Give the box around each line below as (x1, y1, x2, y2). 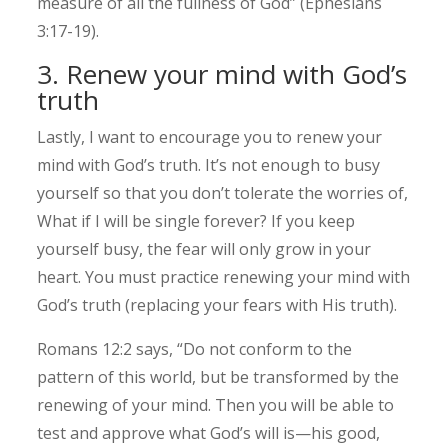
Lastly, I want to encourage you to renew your (37, 126, 383, 149)
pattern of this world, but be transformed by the (37, 366, 400, 389)
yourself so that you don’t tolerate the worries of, (37, 182, 409, 205)
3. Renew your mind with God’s (37, 56, 408, 93)
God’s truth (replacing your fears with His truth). (37, 294, 398, 317)
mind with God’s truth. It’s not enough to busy (37, 154, 381, 177)
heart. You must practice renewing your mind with (37, 266, 411, 289)
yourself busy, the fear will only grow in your (37, 238, 372, 261)
